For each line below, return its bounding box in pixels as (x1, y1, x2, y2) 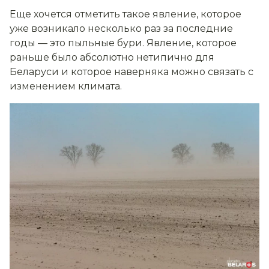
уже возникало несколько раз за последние (10, 22, 233, 34)
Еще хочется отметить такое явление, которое (10, 8, 241, 20)
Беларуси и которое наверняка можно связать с (10, 65, 253, 77)
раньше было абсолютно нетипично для (10, 51, 214, 63)
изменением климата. (10, 80, 122, 92)
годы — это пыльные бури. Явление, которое (10, 37, 237, 49)
